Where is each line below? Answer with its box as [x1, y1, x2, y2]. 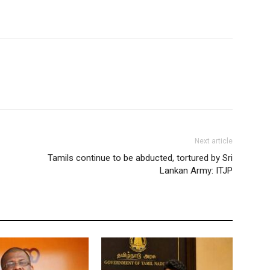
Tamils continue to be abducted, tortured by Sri [48, 152, 233, 163]
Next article [195, 137, 233, 145]
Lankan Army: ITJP [160, 165, 233, 176]
